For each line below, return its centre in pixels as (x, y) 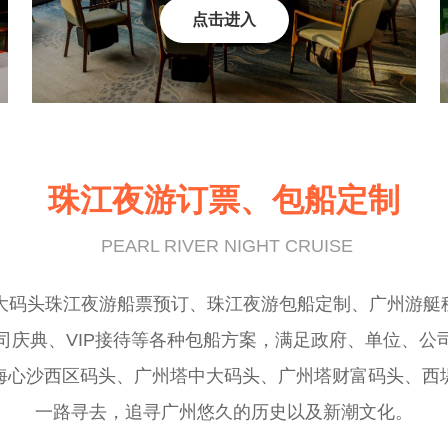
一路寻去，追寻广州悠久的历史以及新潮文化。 (224, 412)
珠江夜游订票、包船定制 (224, 200)
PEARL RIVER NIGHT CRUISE (226, 246)
